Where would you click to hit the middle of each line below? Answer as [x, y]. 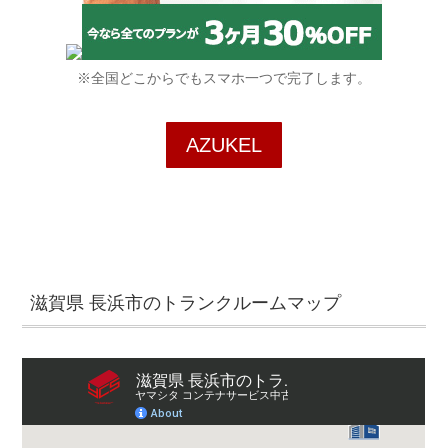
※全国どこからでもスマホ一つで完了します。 [224, 78]
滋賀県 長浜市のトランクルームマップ [186, 302]
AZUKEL [224, 145]
